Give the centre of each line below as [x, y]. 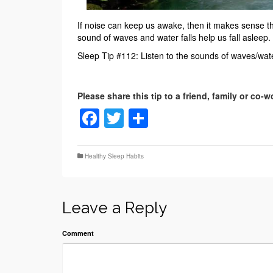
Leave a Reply [115, 207]
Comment [78, 233]
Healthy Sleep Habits [114, 156]
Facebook [142, 118]
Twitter [152, 118]
